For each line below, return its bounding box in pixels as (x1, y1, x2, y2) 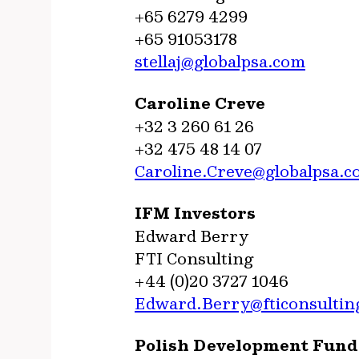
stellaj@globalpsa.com (135, 50, 305, 71)
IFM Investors (135, 202, 256, 224)
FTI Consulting (135, 248, 253, 268)
